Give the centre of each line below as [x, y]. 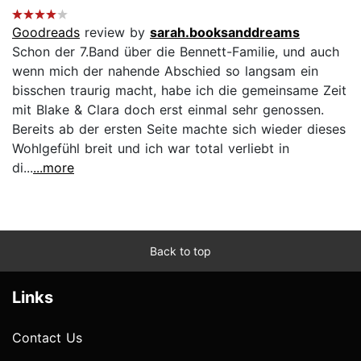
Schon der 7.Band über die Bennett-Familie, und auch [176, 51]
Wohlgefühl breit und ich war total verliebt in [151, 148]
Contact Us [47, 337]
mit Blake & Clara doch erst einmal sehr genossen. [168, 109]
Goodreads [46, 32]
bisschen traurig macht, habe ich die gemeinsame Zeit [179, 90]
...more [54, 167]
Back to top [180, 251]
